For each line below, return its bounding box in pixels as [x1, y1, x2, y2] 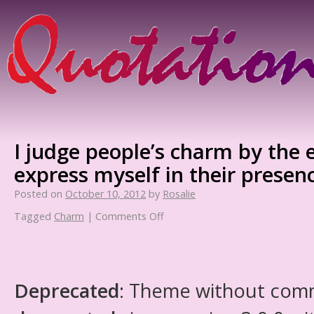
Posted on [14, 187, 62, 200]
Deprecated [14, 278, 119, 303]
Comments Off [95, 210, 164, 223]
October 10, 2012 [65, 187, 146, 200]
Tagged [14, 210, 51, 223]
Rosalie [163, 187, 196, 200]
